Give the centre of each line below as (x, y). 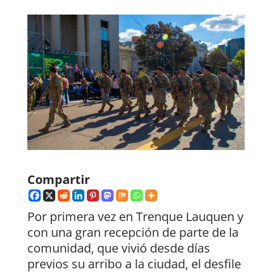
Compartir (58, 180)
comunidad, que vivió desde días (118, 248)
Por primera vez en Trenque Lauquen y (135, 217)
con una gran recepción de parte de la (133, 233)
